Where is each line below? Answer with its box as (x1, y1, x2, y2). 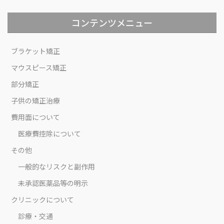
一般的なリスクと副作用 (18, 161, 95, 171)
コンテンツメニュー (71, 15, 152, 29)
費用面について (11, 111, 60, 122)
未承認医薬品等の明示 (18, 177, 88, 188)
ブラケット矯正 (11, 45, 60, 56)
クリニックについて (11, 194, 74, 204)
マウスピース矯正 (11, 62, 66, 72)
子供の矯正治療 (11, 95, 60, 105)
